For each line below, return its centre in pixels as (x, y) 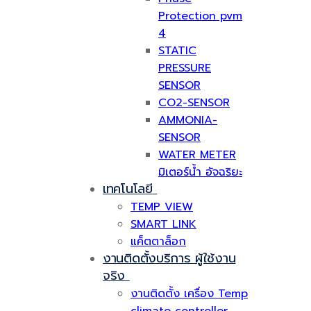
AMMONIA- (188, 120)
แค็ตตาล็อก (158, 242)
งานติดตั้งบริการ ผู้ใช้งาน (169, 258)
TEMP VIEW (162, 207)
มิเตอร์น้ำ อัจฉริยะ (200, 172)
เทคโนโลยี (128, 189)
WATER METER (197, 155)
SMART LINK (163, 224)
